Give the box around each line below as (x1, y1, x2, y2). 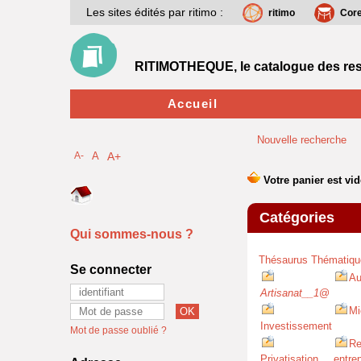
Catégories (259, 210, 334, 226)
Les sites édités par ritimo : (86, 6, 223, 19)
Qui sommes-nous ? (70, 227, 193, 241)
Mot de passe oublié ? (70, 325, 167, 336)
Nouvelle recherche (257, 134, 346, 146)
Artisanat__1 (260, 287, 319, 299)
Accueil (167, 97, 218, 110)
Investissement (260, 320, 332, 332)
